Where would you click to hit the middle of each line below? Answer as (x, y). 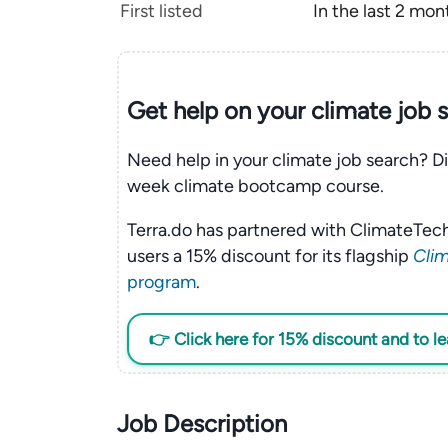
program (161, 281)
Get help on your (215, 110)
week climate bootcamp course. (255, 185)
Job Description (202, 423)
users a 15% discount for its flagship (269, 255)
